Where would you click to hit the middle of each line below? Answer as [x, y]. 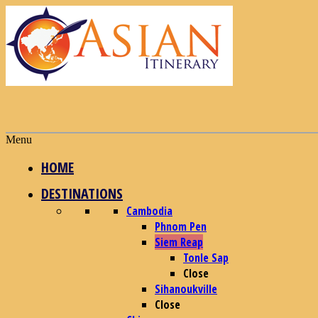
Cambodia [149, 211]
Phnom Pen [181, 226]
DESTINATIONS [82, 193]
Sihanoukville [186, 289]
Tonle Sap [206, 258]
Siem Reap [179, 242]
